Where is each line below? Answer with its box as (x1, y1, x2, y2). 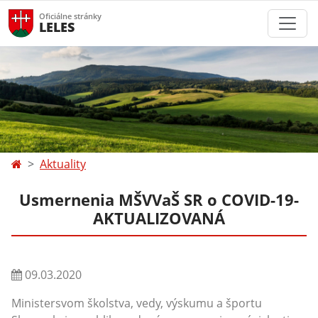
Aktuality (40, 156, 86, 172)
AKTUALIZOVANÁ (93, 207, 225, 229)
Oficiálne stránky (39, 11, 102, 21)
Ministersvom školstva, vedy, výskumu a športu (11, 295, 262, 311)
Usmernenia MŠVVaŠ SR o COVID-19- (19, 189, 299, 211)
